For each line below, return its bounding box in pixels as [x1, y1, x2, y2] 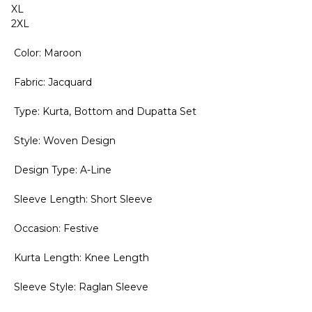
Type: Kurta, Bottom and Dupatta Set [11, 105, 196, 118]
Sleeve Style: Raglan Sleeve [11, 281, 148, 293]
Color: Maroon [11, 47, 81, 59]
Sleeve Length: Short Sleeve [11, 193, 153, 205]
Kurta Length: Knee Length [11, 251, 149, 264]
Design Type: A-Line [11, 164, 111, 176]
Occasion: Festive [11, 222, 99, 235]
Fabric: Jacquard [11, 76, 92, 88]
